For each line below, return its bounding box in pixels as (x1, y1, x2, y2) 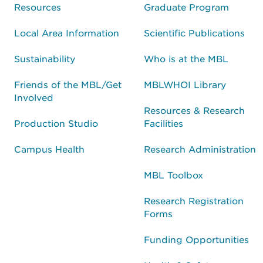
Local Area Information (14, 26, 119, 38)
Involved (14, 91, 53, 103)
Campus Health (14, 143, 85, 154)
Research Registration (144, 194, 244, 206)
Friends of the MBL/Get (14, 78, 122, 90)
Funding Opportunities (144, 233, 249, 245)
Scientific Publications (144, 26, 245, 38)
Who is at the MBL (144, 52, 228, 64)
